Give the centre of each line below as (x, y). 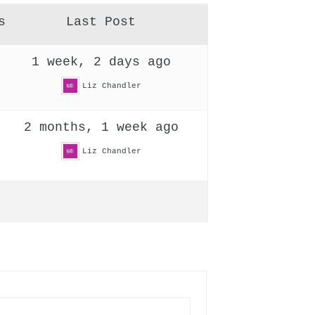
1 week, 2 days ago (101, 62)
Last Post (101, 22)
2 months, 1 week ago (101, 127)
